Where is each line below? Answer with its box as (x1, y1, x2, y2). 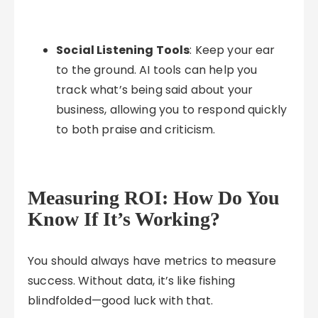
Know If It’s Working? (28, 208, 221, 230)
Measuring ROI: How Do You (28, 187, 280, 209)
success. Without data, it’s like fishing (28, 273, 236, 289)
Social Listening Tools (56, 42, 190, 58)
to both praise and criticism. (56, 121, 216, 138)
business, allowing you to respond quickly (56, 102, 287, 118)
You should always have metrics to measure (28, 253, 277, 269)
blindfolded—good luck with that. (28, 292, 213, 309)
